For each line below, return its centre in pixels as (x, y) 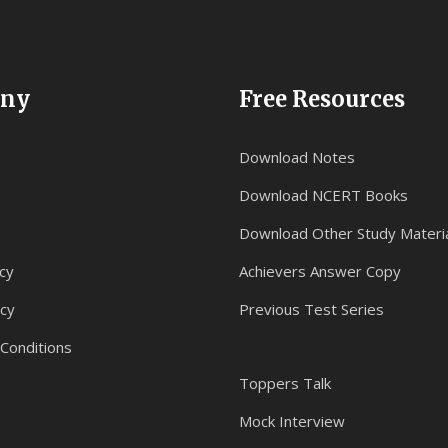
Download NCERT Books (323, 195)
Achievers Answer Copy (320, 271)
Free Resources (322, 99)
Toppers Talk (285, 383)
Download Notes (297, 157)
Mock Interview (292, 421)
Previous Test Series (311, 309)
